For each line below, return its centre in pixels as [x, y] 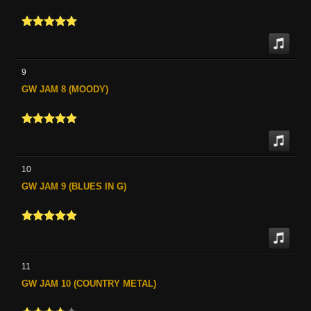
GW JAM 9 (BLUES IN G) [74, 186]
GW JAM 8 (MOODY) [65, 89]
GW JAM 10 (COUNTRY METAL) [89, 283]
